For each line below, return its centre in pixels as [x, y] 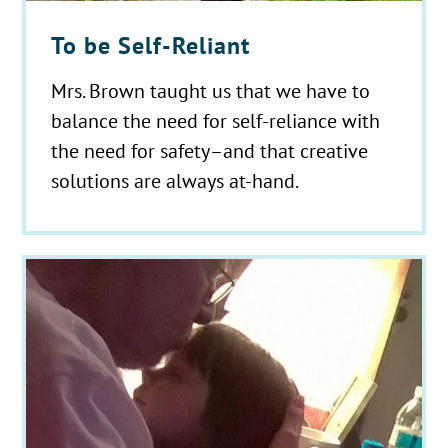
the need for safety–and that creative [210, 150]
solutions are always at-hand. [175, 180]
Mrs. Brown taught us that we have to [211, 90]
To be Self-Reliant [151, 45]
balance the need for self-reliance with [216, 120]
